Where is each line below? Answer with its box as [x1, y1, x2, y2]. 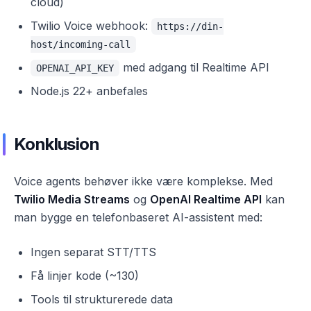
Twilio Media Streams [14, 192, 130, 206]
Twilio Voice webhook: [31, 19, 151, 33]
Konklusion [14, 134, 99, 154]
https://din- [157, 21, 224, 32]
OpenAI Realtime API [150, 192, 262, 206]
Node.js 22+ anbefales [31, 84, 148, 98]
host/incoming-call [31, 39, 131, 50]
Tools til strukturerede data [31, 292, 173, 306]
